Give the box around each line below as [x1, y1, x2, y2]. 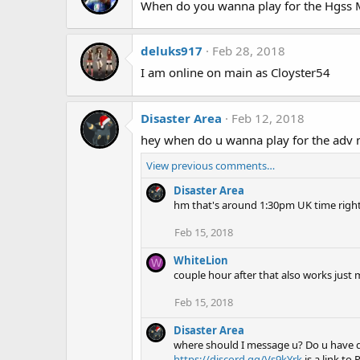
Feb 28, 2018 [212, 43, 285, 59]
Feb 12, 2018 [231, 109, 305, 126]
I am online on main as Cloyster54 [141, 64, 330, 81]
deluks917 [141, 43, 202, 59]
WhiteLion [174, 252, 228, 268]
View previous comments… [146, 157, 275, 173]
